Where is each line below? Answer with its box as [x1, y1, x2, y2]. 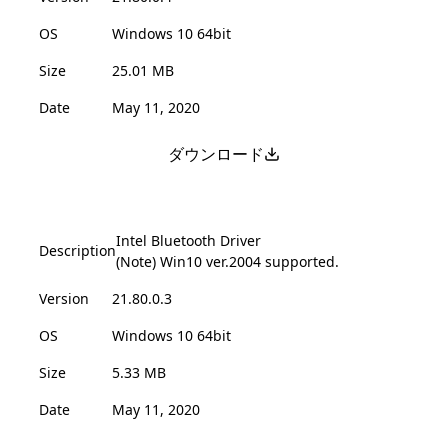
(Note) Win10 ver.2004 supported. [116, 251, 339, 271]
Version [39, 288, 89, 308]
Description [39, 241, 116, 261]
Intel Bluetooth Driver [116, 230, 261, 250]
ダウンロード [168, 142, 264, 165]
